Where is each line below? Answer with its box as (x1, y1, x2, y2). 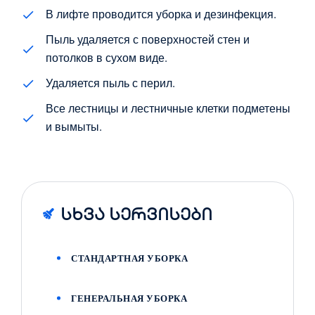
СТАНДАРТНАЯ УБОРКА (71, 252, 188, 264)
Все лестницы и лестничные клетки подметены (46, 101, 290, 115)
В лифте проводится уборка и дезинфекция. (46, 6, 276, 21)
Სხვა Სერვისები (60, 202, 212, 224)
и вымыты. (46, 119, 102, 134)
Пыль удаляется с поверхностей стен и (46, 32, 250, 46)
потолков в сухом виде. (46, 50, 167, 65)
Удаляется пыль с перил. (46, 75, 175, 90)
